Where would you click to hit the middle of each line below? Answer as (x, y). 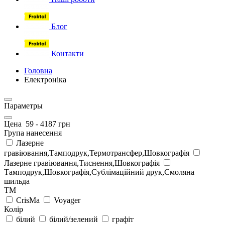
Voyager (66, 200)
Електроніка (45, 80)
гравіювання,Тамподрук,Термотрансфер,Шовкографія (98, 153)
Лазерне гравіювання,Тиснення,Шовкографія (83, 163)
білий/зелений (74, 219)
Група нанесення (33, 133)
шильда (17, 181)
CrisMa (28, 200)
